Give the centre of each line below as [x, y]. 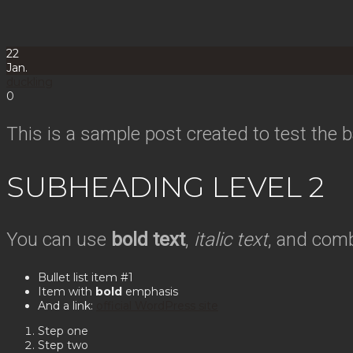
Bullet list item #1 [85, 277]
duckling [30, 82]
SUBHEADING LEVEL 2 [165, 186]
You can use [59, 239]
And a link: [67, 305]
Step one [63, 331]
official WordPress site [157, 305]
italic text [231, 239]
